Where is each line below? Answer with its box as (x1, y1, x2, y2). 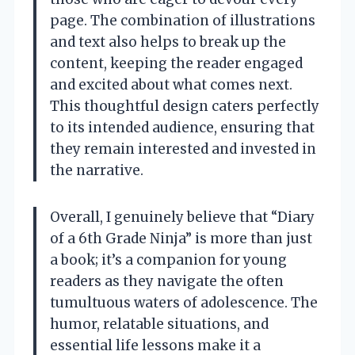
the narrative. (50, 162, 143, 180)
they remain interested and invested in (50, 140, 316, 158)
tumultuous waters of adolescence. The (50, 294, 318, 312)
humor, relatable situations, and (50, 315, 269, 334)
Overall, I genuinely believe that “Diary (50, 208, 315, 227)
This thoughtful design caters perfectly (50, 97, 319, 116)
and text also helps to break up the (50, 33, 286, 52)
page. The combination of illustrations (50, 12, 315, 30)
